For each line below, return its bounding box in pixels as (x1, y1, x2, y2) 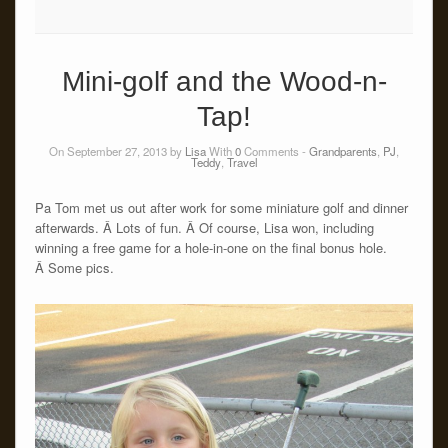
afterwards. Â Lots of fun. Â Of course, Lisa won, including (34, 217, 374, 237)
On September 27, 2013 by (49, 142, 185, 159)
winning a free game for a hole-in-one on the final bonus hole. (34, 237, 387, 257)
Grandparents (309, 142, 377, 159)
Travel (226, 153, 258, 170)
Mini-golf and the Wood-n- (61, 66, 387, 98)
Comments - (241, 142, 309, 159)
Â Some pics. (34, 257, 114, 277)
